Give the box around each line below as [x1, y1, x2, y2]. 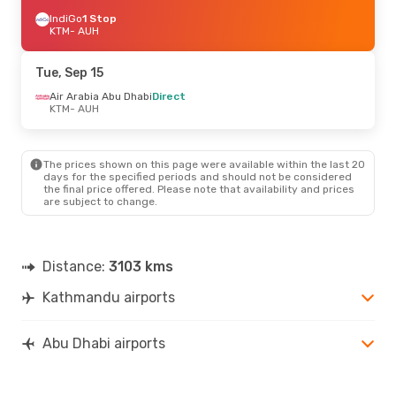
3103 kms [109, 257, 173, 275]
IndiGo [49, 11, 82, 25]
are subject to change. [43, 194, 157, 208]
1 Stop [82, 11, 117, 25]
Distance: [42, 257, 109, 275]
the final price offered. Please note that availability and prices [43, 182, 354, 195]
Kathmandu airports [42, 288, 175, 306]
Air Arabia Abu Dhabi [49, 89, 152, 103]
